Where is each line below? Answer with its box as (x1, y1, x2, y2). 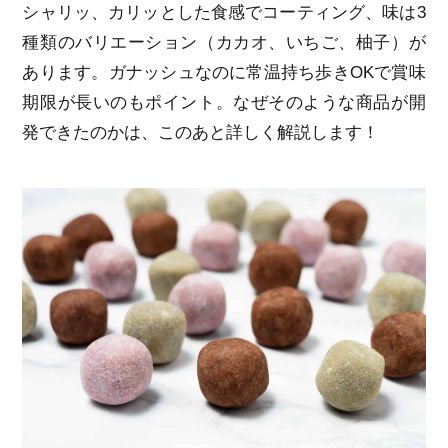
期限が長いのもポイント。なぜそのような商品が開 (22, 93, 426, 113)
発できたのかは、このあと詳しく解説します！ (22, 123, 380, 143)
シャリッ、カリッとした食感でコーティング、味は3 (22, 3, 426, 23)
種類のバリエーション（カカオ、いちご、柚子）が (22, 33, 426, 53)
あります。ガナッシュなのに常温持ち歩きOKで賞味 (22, 63, 426, 83)
